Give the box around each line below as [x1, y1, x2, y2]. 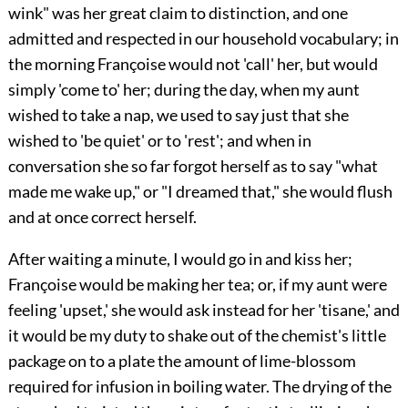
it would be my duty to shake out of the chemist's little [7, 325, 386, 346]
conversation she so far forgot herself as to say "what [7, 156, 378, 177]
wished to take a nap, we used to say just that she [7, 105, 349, 126]
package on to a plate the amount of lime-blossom [7, 351, 356, 372]
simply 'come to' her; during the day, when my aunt [7, 79, 360, 100]
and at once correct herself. [7, 207, 197, 228]
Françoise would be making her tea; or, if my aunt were [7, 274, 387, 295]
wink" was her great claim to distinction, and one [7, 3, 348, 24]
